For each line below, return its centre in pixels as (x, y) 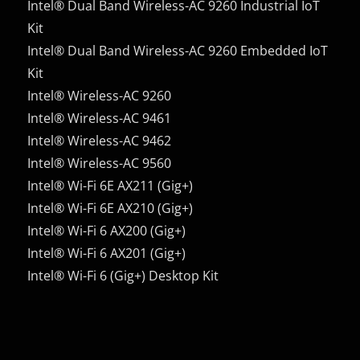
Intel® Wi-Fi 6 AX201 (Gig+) (107, 253)
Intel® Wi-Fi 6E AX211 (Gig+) (110, 185)
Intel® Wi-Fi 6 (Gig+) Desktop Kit (123, 275)
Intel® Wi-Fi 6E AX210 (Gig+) (110, 208)
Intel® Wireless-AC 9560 (100, 163)
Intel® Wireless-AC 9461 (100, 118)
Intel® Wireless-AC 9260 (100, 95)
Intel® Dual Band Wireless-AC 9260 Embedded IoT (178, 50)
